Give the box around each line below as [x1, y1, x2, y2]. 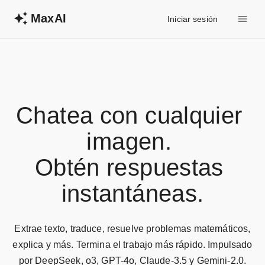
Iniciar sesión [167, 14, 218, 24]
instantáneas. [61, 180, 204, 206]
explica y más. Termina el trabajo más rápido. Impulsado [12, 240, 253, 250]
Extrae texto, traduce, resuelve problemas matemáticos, [14, 224, 251, 234]
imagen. [86, 128, 179, 154]
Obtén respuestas [34, 154, 231, 180]
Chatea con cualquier [16, 102, 249, 128]
